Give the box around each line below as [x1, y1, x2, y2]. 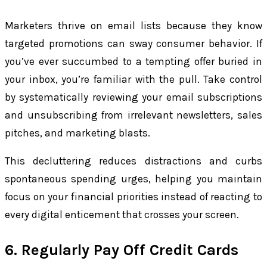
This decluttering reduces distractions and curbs [5, 155, 262, 167]
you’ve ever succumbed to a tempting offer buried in [5, 55, 262, 68]
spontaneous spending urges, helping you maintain [5, 173, 262, 185]
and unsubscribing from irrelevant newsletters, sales [5, 109, 262, 122]
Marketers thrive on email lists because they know [5, 20, 262, 32]
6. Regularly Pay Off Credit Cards [5, 240, 238, 259]
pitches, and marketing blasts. [5, 127, 150, 139]
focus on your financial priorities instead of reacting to [5, 191, 262, 203]
